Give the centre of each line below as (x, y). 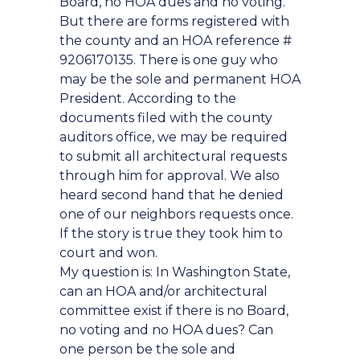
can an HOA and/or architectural (164, 291)
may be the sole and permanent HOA (180, 79)
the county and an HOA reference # (176, 41)
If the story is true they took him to (171, 233)
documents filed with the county (166, 118)
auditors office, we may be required (174, 137)
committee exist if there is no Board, (174, 311)
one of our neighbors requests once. (176, 214)
